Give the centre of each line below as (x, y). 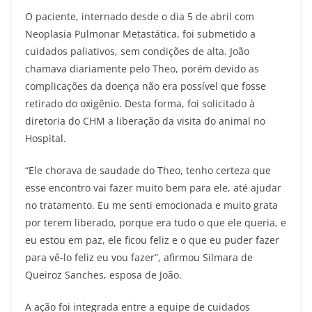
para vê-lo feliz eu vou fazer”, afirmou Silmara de (139, 257)
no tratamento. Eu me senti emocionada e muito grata (151, 205)
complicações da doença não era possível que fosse (146, 86)
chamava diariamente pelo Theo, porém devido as (142, 68)
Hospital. (46, 138)
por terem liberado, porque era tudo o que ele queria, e (156, 222)
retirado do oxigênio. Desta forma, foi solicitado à (140, 103)
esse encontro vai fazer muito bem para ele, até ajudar (153, 187)
